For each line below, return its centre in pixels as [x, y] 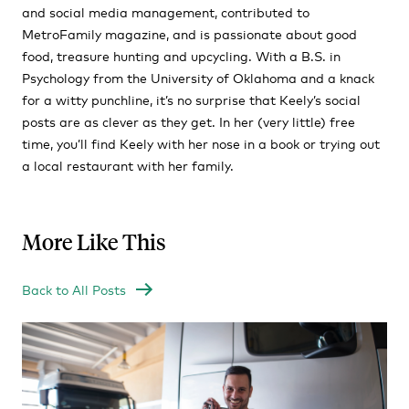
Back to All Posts [74, 289]
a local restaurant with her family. [128, 165]
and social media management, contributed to [166, 11]
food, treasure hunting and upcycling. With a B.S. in [181, 55]
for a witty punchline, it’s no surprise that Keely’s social [191, 99]
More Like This [94, 242]
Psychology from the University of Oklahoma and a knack [198, 77]
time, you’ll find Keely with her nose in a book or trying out [201, 143]
